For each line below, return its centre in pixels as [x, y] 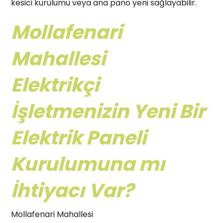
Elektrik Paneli [79, 137]
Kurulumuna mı [88, 164]
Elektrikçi [57, 85]
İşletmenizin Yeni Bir [108, 111]
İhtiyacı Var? [72, 190]
